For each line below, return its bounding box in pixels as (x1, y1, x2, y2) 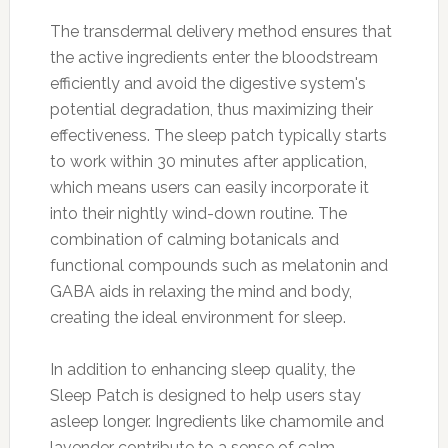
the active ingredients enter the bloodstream (49, 47, 378, 67)
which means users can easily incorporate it (49, 177, 369, 197)
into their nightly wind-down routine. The (49, 203, 347, 223)
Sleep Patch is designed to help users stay (49, 385, 361, 405)
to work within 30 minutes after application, (49, 151, 367, 171)
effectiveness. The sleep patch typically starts (49, 125, 387, 145)
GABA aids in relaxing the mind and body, (49, 281, 352, 301)
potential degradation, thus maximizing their (49, 99, 373, 119)
